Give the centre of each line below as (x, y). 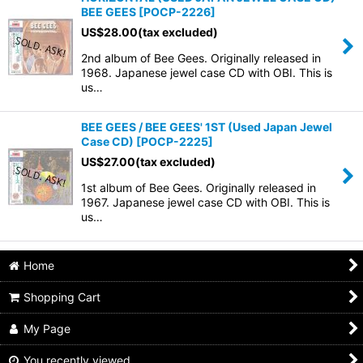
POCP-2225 (175, 141)
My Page (47, 329)
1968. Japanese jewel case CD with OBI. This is (207, 73)
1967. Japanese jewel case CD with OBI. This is (205, 202)
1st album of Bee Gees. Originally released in (199, 188)
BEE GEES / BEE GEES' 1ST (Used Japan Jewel (207, 127)
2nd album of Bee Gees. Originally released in (201, 58)
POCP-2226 (177, 12)
